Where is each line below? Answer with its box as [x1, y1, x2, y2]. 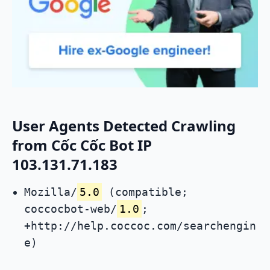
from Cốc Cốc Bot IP [12, 135, 152, 155]
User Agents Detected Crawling [12, 116, 236, 136]
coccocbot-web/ [24, 202, 117, 216]
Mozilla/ [24, 186, 77, 199]
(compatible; [102, 186, 188, 199]
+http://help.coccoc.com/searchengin [24, 219, 256, 233]
